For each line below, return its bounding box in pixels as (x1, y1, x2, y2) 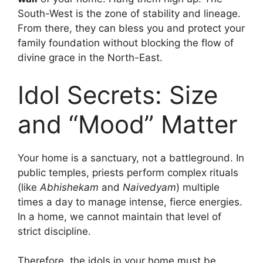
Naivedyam (123, 181, 176, 193)
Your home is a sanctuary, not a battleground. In (18, 151, 244, 164)
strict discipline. (18, 225, 91, 237)
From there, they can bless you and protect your (18, 22, 245, 35)
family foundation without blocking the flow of (18, 37, 234, 49)
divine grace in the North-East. (18, 52, 163, 64)
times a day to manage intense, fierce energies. (18, 195, 242, 208)
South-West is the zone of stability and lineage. (18, 8, 241, 20)
